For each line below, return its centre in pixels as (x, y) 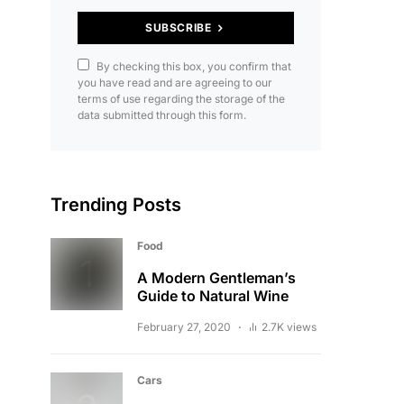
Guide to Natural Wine (213, 296)
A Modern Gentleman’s (216, 278)
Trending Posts (116, 205)
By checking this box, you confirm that (194, 66)
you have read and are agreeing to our (175, 83)
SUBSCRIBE (178, 28)
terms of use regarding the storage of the (181, 99)
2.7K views (289, 327)
